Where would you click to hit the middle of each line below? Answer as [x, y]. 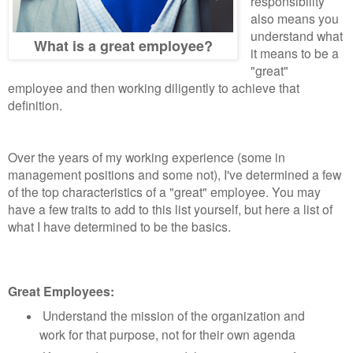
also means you [294, 19]
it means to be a [294, 53]
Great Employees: [61, 292]
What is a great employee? [123, 46]
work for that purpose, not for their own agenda [169, 334]
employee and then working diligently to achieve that [154, 88]
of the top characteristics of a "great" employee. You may [164, 192]
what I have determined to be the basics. [121, 227]
